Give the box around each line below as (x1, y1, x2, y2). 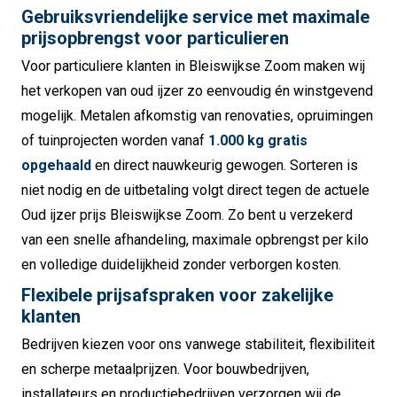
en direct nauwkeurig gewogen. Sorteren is (95, 157, 358, 175)
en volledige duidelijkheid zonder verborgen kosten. (21, 256, 341, 274)
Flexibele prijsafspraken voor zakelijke (21, 284, 333, 307)
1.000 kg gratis (208, 132, 307, 150)
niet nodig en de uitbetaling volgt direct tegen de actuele (21, 182, 370, 199)
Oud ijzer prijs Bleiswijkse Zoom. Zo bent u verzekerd (21, 206, 353, 224)
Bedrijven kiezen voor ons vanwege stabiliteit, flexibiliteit (21, 336, 375, 354)
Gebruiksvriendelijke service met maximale (21, 6, 370, 28)
